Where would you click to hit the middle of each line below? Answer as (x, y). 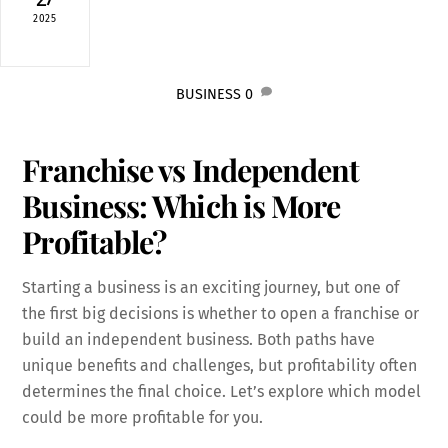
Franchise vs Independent (191, 170)
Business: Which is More (181, 206)
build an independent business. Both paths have (199, 340)
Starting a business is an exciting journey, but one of (211, 288)
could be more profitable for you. (143, 418)
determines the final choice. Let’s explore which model (222, 392)
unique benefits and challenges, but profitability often (220, 366)
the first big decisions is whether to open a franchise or (221, 314)
